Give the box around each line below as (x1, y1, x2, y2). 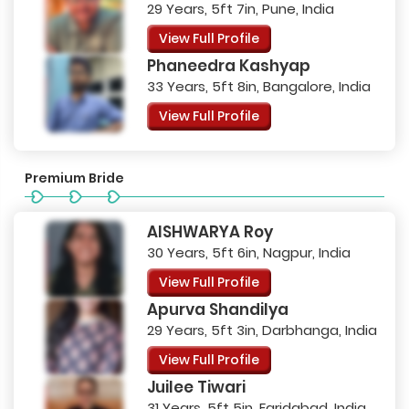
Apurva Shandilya (146, 298, 288, 320)
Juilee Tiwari (146, 375, 246, 398)
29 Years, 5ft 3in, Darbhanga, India (146, 320, 377, 340)
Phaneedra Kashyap (146, 54, 310, 77)
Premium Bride (25, 168, 124, 187)
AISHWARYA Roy (146, 220, 273, 243)
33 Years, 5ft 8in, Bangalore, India (146, 76, 371, 96)
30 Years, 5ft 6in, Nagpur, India (146, 242, 351, 262)
